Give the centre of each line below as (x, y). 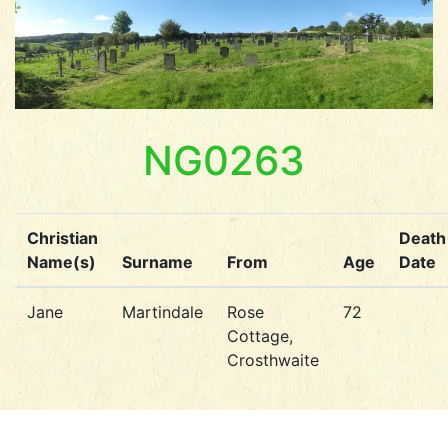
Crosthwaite (273, 360)
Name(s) (61, 262)
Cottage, (260, 336)
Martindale (162, 312)
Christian (62, 238)
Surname (157, 262)
